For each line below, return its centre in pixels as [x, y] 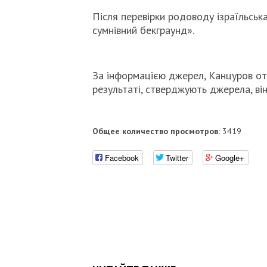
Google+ [230, 157]
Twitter [177, 157]
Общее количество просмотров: [156, 131]
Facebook [122, 157]
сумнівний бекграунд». [143, 30]
